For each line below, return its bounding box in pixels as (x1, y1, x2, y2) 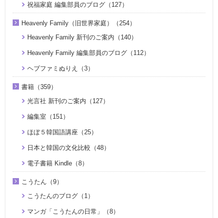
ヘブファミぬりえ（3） (27, 64, 94, 72)
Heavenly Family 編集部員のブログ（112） (27, 49, 150, 56)
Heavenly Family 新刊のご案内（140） (27, 33, 137, 41)
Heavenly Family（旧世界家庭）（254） (21, 19, 136, 27)
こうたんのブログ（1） (27, 192, 94, 200)
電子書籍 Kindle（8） (27, 159, 88, 167)
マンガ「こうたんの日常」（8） (27, 207, 119, 215)
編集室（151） (27, 112, 69, 120)
